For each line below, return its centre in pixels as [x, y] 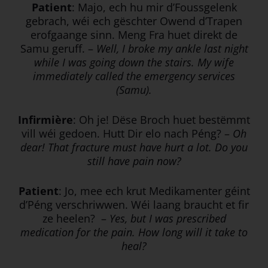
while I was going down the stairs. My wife [134, 62]
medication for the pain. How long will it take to [134, 232]
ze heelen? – [76, 218]
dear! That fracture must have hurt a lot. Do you [134, 147]
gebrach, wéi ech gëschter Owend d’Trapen [134, 21]
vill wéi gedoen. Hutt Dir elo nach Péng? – [127, 133]
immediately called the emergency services [134, 76]
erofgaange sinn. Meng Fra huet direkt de [134, 34]
